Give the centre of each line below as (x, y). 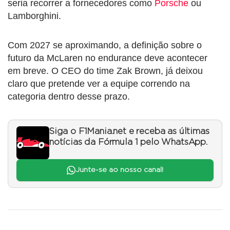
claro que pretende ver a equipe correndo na (99, 84)
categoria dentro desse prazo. (69, 97)
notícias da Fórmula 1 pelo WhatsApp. (128, 142)
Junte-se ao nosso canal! (119, 170)
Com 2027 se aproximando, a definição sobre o (105, 45)
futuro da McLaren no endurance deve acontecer (108, 58)
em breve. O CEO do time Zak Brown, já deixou (105, 71)
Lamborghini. (34, 16)
